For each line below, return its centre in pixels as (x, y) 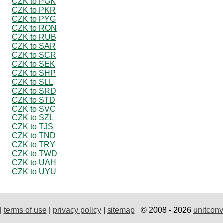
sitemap (121, 210)
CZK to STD (34, 100)
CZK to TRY (34, 144)
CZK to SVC (34, 109)
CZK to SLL (33, 82)
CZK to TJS (33, 126)
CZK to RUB (34, 37)
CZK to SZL (33, 117)
